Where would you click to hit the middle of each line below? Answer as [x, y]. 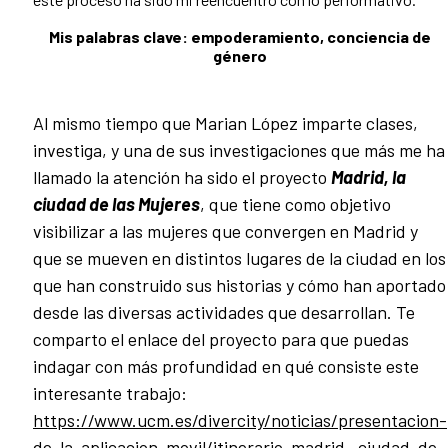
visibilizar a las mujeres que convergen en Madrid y [225, 231]
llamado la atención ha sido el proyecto [182, 177]
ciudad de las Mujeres [116, 204]
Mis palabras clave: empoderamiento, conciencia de [240, 37]
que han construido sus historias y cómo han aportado [239, 285]
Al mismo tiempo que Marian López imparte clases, [225, 123]
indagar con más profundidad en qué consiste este [226, 366]
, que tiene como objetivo [295, 204]
